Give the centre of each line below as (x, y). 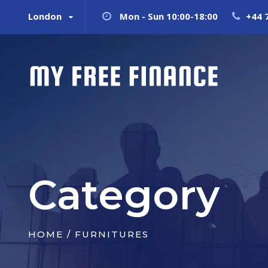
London (45, 16)
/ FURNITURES (106, 234)
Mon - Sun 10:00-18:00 (169, 16)
